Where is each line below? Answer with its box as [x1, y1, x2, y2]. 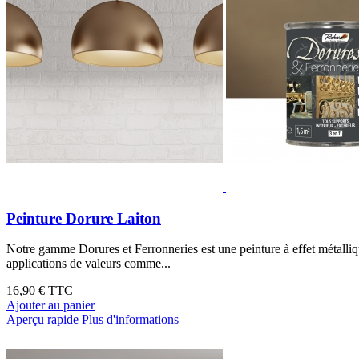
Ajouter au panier [6, 298, 95, 313]
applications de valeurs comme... [6, 256, 171, 271]
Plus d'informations [82, 313, 179, 327]
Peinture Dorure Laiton [6, 209, 161, 227]
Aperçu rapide [6, 313, 79, 327]
